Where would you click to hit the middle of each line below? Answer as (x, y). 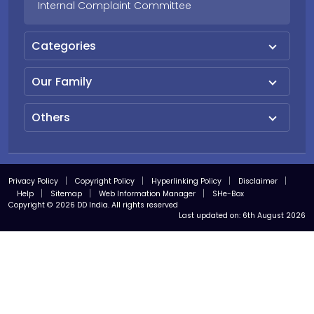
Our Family (62, 81)
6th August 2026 (274, 215)
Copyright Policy (105, 181)
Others (51, 117)
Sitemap (66, 193)
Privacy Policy (33, 181)
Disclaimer (258, 181)
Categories (64, 46)
